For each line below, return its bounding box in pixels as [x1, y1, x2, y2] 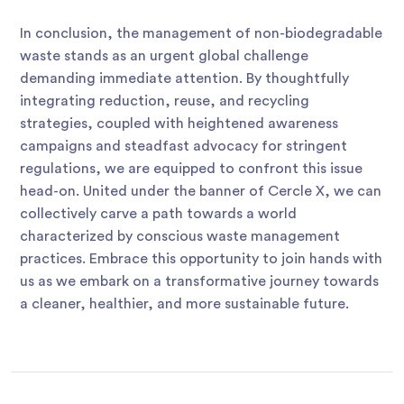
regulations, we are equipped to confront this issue [20, 161, 363, 177]
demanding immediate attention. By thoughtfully [20, 71, 349, 87]
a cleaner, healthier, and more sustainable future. [20, 297, 349, 312]
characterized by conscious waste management [20, 229, 340, 244]
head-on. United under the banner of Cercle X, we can [20, 184, 381, 199]
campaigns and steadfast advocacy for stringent [20, 139, 347, 154]
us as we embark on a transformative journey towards [20, 274, 379, 289]
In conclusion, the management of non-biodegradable [20, 26, 382, 41]
